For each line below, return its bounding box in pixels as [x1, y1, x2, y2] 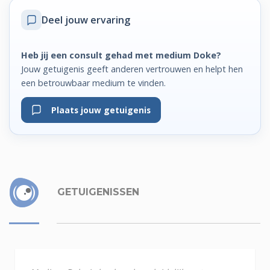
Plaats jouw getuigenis [42, 104, 151, 116]
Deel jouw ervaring [42, 13, 131, 27]
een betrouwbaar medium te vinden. [21, 77, 166, 89]
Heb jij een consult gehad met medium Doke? [21, 49, 222, 61]
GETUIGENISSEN [54, 186, 139, 198]
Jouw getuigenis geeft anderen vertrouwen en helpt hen [21, 63, 243, 75]
